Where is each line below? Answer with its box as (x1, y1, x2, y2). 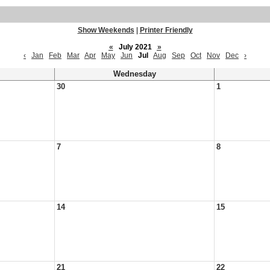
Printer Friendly (139, 26, 193, 34)
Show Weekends (77, 26, 134, 34)
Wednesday (113, 70, 156, 78)
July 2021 (115, 43, 155, 51)
